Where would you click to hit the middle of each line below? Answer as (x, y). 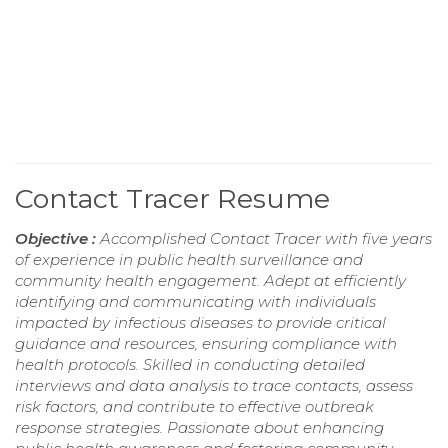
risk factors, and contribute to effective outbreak (194, 407)
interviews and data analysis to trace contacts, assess (214, 386)
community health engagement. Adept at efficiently (210, 281)
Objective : (57, 239)
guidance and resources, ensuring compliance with (206, 344)
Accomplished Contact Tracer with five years (266, 239)
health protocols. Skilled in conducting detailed (190, 365)
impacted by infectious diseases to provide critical (200, 323)
